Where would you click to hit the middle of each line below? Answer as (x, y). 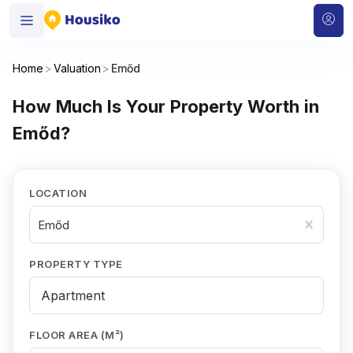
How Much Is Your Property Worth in (166, 106)
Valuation (77, 68)
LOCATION (58, 193)
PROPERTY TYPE (76, 264)
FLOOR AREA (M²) (77, 335)
